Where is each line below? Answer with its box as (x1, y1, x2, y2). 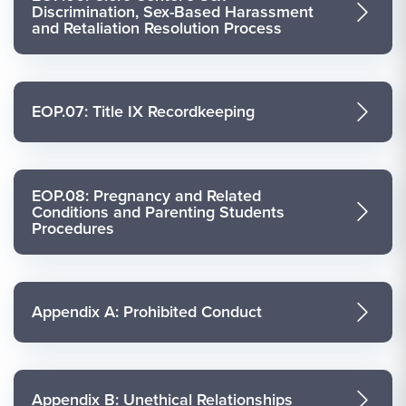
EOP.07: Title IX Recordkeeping (32, 100, 255, 124)
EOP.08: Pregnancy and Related (32, 183, 261, 208)
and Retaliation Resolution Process (32, 16, 282, 40)
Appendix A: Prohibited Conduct (32, 300, 262, 324)
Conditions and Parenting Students (32, 199, 285, 224)
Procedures (32, 216, 114, 240)
